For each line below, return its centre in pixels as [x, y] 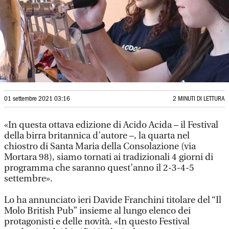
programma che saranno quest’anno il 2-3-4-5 [99, 168]
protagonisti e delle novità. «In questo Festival [97, 222]
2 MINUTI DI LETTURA [199, 99]
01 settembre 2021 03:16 [37, 99]
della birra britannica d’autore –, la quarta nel [97, 136]
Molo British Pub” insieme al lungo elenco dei [97, 211]
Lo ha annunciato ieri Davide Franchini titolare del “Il [113, 200]
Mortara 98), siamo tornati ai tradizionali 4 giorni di [109, 157]
